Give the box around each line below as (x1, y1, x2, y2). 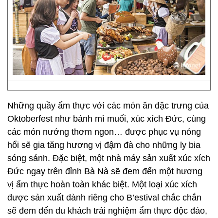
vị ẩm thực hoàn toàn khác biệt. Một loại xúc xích (7, 180, 197, 189)
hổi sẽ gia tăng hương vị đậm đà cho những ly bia (7, 140, 200, 150)
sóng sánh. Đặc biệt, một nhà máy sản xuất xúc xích (7, 153, 210, 163)
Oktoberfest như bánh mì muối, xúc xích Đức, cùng (7, 114, 206, 124)
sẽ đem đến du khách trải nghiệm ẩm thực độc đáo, (7, 206, 207, 216)
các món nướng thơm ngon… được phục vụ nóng (7, 127, 201, 137)
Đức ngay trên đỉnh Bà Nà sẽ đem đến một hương (7, 166, 202, 176)
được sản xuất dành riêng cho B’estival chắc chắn (7, 193, 201, 202)
